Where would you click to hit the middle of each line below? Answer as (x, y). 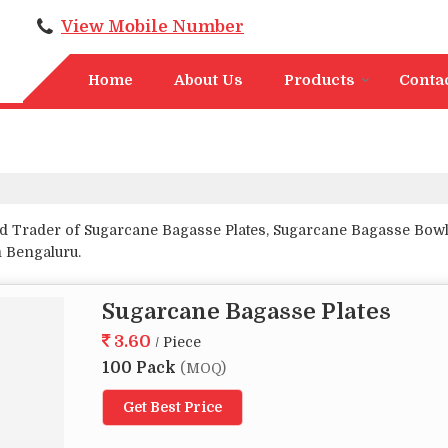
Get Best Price (172, 407)
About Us (208, 80)
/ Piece (178, 342)
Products (319, 80)
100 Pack (141, 368)
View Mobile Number (152, 26)
